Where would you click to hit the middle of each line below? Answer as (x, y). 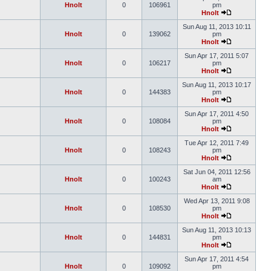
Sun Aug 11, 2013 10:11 (217, 27)
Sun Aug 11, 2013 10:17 (217, 85)
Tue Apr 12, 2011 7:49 (217, 143)
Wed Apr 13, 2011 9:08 (217, 201)
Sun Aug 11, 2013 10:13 (217, 230)
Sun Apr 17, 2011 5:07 (217, 56)
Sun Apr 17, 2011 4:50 (217, 114)
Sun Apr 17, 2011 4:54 (217, 259)
